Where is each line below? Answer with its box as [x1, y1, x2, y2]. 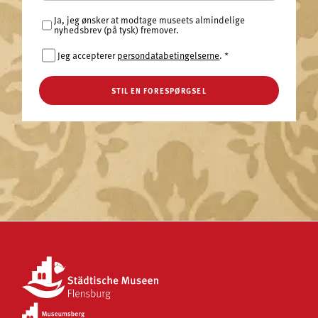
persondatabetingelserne [117, 48, 220, 62]
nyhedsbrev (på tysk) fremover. [53, 23, 179, 37]
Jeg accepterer [57, 48, 118, 62]
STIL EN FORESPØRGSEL [111, 84, 207, 96]
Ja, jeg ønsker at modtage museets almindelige [53, 13, 245, 27]
